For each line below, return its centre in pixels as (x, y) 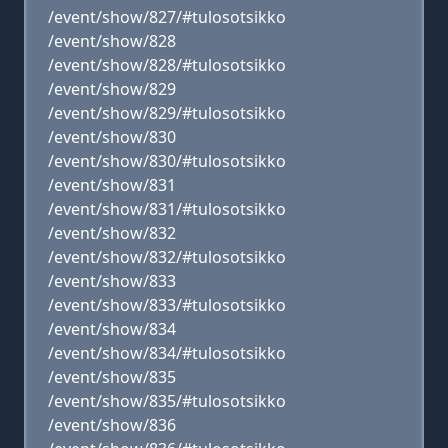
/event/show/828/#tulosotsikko (167, 65)
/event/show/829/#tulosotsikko (167, 113)
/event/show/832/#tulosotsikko (167, 257)
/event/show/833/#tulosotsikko (167, 305)
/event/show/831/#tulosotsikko (167, 209)
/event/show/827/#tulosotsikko (167, 17)
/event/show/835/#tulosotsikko (167, 401)
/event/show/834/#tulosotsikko (167, 353)
